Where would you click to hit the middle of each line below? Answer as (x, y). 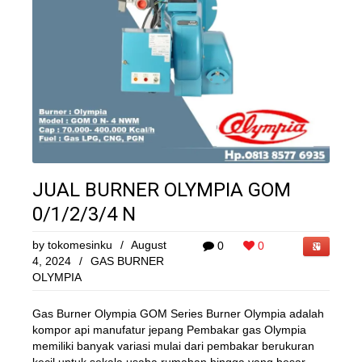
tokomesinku (80, 245)
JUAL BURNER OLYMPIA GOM (162, 190)
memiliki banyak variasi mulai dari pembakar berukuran (173, 346)
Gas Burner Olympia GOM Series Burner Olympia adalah (178, 314)
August (149, 245)
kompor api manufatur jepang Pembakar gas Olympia (169, 330)
